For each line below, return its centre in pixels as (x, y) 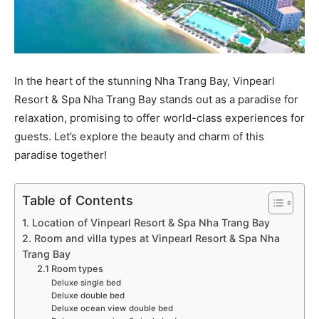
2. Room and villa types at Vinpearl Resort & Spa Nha (151, 238)
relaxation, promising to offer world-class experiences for (159, 117)
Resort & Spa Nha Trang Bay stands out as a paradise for (156, 99)
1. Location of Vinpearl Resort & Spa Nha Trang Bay (146, 222)
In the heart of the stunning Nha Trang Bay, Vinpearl (145, 80)
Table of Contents (78, 200)
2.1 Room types (70, 268)
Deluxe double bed (88, 295)
